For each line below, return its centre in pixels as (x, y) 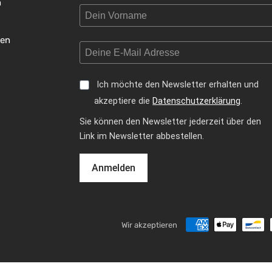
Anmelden (114, 168)
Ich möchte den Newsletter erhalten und (178, 84)
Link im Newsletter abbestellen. (142, 137)
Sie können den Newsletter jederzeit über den (171, 122)
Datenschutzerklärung (197, 101)
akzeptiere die (124, 101)
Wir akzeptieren (149, 225)
